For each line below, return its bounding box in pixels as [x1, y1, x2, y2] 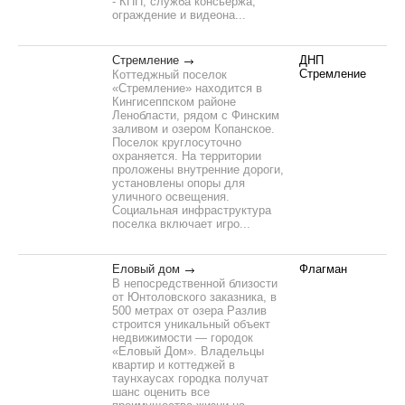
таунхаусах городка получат [112, 372, 268, 385]
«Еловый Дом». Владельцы [112, 344, 264, 358]
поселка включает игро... [112, 217, 250, 231]
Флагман [299, 262, 347, 276]
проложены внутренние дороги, [112, 163, 284, 176]
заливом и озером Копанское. [112, 122, 275, 136]
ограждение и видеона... [112, 8, 246, 22]
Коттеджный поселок [112, 68, 227, 81]
